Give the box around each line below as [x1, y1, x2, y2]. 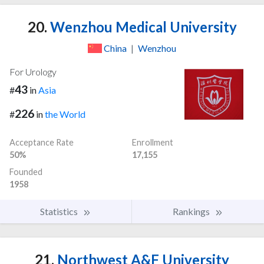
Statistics [40, 205, 80, 217]
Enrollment [132, 137, 173, 147]
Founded [9, 166, 42, 177]
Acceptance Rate [9, 137, 74, 147]
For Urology [9, 65, 57, 77]
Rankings [173, 205, 212, 217]
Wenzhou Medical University [47, 18, 237, 35]
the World [45, 108, 85, 120]
